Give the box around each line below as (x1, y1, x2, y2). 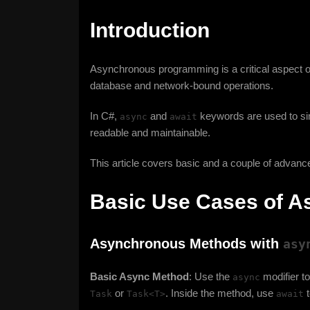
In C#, (90, 110, 120, 122)
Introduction (90, 19, 210, 42)
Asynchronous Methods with (90, 236, 283, 251)
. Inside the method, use (165, 287, 276, 299)
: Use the (189, 271, 232, 282)
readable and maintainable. (90, 127, 210, 138)
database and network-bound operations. (90, 80, 273, 91)
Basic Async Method (90, 271, 189, 282)
